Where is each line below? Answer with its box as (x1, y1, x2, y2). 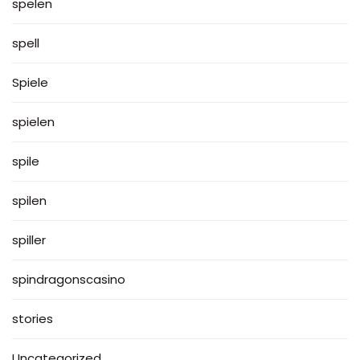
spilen (12, 192, 47, 210)
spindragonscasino (12, 271, 125, 288)
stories (12, 310, 53, 328)
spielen (12, 113, 55, 131)
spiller (12, 231, 46, 249)
